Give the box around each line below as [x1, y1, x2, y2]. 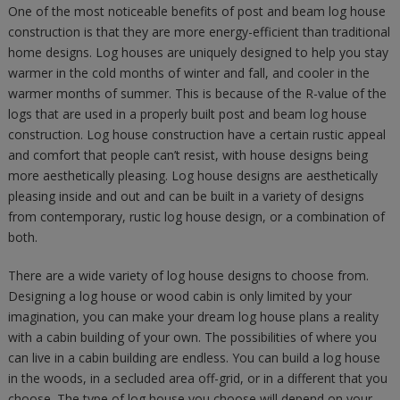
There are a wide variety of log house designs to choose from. [7, 266, 369, 284]
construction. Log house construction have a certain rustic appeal [7, 125, 386, 143]
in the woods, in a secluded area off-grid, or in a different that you [7, 369, 387, 387]
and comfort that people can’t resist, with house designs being [7, 146, 368, 163]
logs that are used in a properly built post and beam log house [7, 104, 367, 122]
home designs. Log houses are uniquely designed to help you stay [7, 43, 388, 61]
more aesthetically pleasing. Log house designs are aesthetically [7, 166, 378, 184]
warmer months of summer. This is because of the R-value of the [7, 84, 387, 102]
